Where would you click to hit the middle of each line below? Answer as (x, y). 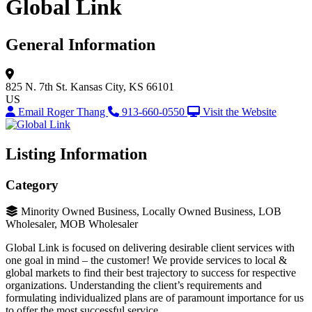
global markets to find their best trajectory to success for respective (151, 273)
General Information (80, 44)
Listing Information (76, 154)
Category (32, 185)
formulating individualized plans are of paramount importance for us (155, 298)
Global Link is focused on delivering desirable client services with (150, 248)
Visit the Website (240, 111)
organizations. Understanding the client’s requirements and (134, 286)
